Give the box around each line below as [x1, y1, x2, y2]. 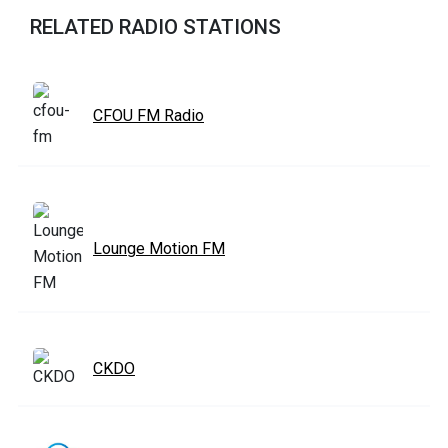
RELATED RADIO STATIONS [30, 14, 281, 39]
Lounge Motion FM [93, 238, 225, 258]
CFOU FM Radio [93, 105, 204, 125]
